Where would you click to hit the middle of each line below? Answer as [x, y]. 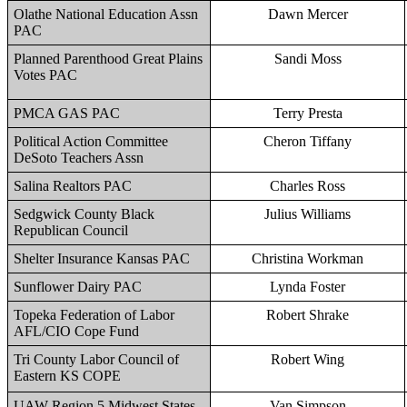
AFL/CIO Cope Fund [76, 331]
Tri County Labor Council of [96, 359]
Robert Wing [308, 359]
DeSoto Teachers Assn [79, 158]
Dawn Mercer [308, 14]
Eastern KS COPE [67, 376]
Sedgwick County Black [84, 214]
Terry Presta [308, 113]
